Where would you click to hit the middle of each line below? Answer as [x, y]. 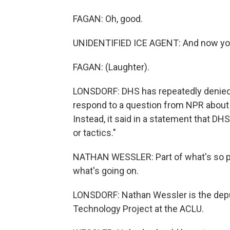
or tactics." [94, 133]
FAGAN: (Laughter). [111, 67]
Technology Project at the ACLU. [138, 209]
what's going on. [106, 171]
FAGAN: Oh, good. [108, 19]
